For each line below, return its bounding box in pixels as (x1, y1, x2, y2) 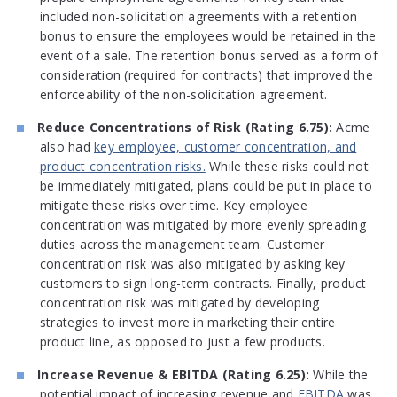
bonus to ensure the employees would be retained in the (39, 27, 377, 45)
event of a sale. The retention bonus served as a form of (39, 47, 378, 65)
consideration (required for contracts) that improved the (39, 66, 373, 84)
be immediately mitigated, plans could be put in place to (39, 177, 372, 195)
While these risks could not (205, 158, 369, 175)
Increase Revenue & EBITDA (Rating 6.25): (37, 366, 310, 384)
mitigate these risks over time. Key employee (39, 197, 307, 214)
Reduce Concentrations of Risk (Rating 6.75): (37, 119, 333, 136)
